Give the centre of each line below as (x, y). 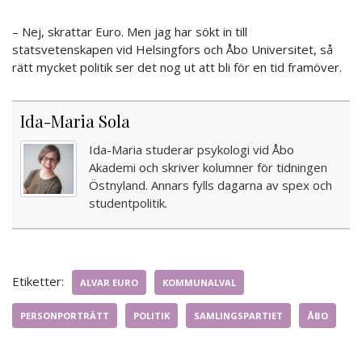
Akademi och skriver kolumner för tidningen (208, 167)
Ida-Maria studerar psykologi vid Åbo (192, 149)
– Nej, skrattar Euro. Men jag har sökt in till (130, 31)
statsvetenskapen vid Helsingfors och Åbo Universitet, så (173, 49)
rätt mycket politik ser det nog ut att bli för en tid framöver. (177, 67)
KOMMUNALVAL (199, 282)
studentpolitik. (128, 202)
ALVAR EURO (109, 282)
